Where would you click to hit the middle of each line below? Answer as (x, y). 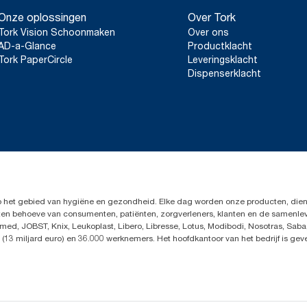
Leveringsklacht (223, 59)
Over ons (208, 32)
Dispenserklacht (224, 73)
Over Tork (212, 17)
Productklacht (220, 46)
